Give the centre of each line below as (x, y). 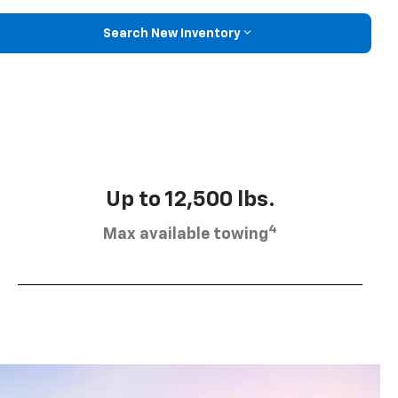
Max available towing (186, 235)
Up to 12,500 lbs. (190, 200)
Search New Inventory (171, 33)
